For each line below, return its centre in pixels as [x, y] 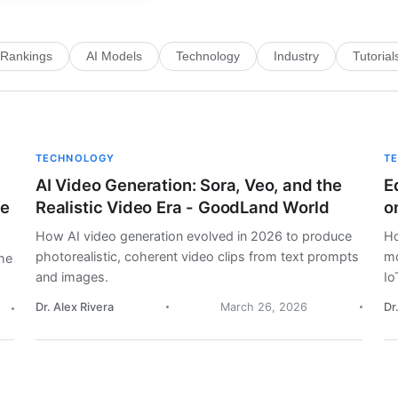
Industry [296, 56]
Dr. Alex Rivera [75, 307]
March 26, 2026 [264, 307]
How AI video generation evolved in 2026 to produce [194, 236]
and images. [72, 277]
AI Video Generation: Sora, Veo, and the [189, 185]
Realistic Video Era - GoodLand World [183, 207]
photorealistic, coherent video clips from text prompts [197, 257]
